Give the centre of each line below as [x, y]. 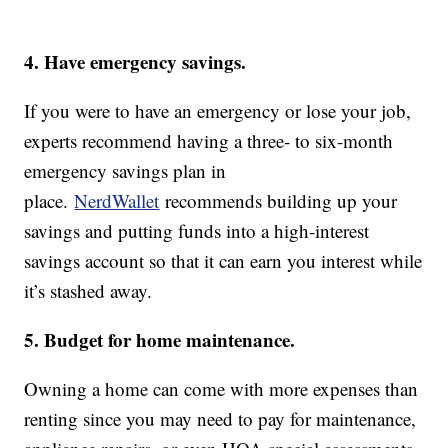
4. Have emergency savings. [135, 62]
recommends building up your [278, 201]
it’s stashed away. [88, 291]
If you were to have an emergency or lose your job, [218, 111]
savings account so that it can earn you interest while [223, 261]
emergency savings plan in [125, 171]
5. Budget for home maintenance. [160, 340]
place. [49, 201]
